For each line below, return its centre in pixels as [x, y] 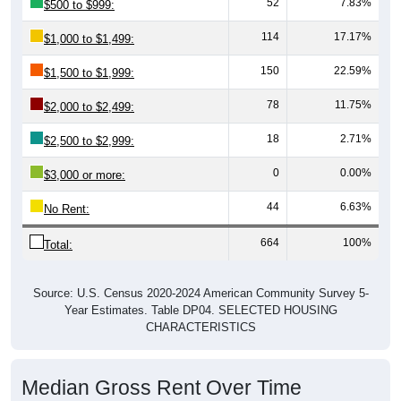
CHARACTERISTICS [200, 327]
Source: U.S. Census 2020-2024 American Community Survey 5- [200, 293]
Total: [58, 244]
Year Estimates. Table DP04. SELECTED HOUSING [200, 310]
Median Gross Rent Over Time [162, 387]
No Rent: [67, 209]
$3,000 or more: [85, 175]
